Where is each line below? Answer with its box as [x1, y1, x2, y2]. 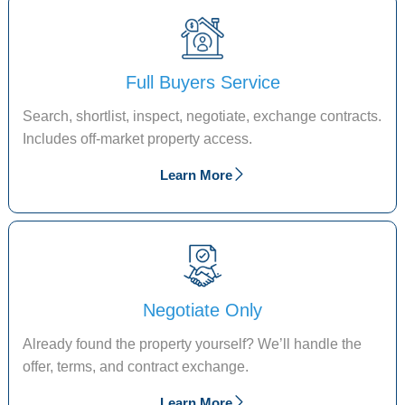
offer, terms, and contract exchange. [23, 358, 253, 374]
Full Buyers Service [125, 71, 280, 92]
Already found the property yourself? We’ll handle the [23, 335, 363, 352]
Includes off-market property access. [23, 130, 253, 146]
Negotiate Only [143, 299, 262, 320]
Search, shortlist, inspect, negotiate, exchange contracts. [23, 108, 382, 124]
